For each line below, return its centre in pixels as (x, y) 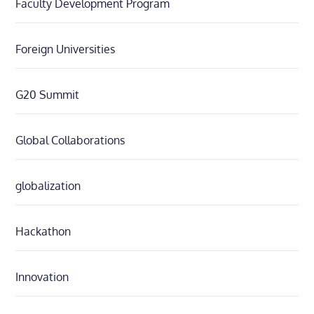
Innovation (42, 277)
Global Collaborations (70, 141)
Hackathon (43, 232)
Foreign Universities (66, 49)
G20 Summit (48, 95)
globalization (48, 186)
